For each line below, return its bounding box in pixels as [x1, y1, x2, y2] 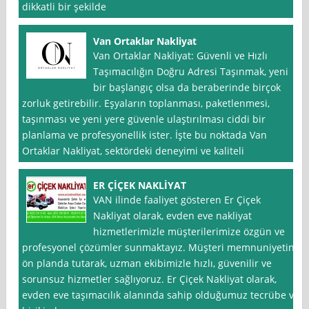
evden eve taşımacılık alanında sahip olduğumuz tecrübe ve [22, 288, 300, 302]
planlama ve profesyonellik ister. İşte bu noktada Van [22, 128, 268, 142]
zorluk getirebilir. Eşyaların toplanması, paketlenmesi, [22, 97, 270, 110]
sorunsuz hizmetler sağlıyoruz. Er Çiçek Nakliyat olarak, [22, 272, 277, 286]
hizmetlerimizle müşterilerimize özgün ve [93, 225, 286, 239]
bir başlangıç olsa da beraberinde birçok [93, 81, 281, 94]
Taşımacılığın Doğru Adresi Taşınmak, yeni [93, 65, 289, 79]
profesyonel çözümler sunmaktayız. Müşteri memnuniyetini [22, 241, 298, 255]
